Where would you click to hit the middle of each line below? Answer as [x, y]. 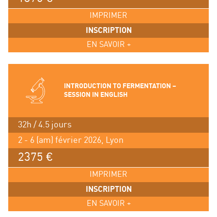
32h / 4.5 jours [45, 125]
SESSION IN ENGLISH [96, 95]
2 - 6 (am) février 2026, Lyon [70, 140]
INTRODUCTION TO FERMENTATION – [120, 86]
